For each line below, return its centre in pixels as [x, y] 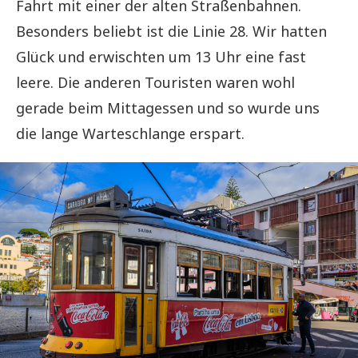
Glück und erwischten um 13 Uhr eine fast [161, 56]
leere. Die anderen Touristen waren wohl [155, 82]
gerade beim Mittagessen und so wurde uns [168, 107]
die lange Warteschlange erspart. [130, 133]
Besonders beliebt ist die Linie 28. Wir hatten [171, 31]
